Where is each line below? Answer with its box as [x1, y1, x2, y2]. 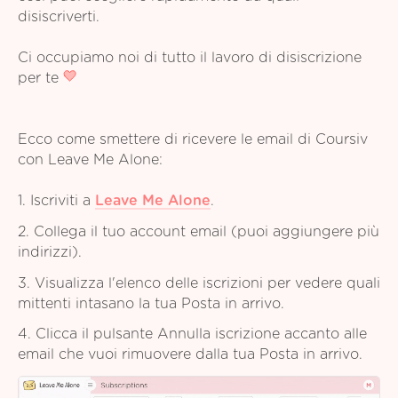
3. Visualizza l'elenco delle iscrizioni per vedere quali [18, 275, 380, 291]
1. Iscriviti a [18, 194, 95, 209]
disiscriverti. [18, 9, 99, 24]
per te [18, 70, 63, 85]
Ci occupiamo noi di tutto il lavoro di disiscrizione [18, 50, 362, 65]
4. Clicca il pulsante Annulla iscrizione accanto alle [18, 327, 367, 342]
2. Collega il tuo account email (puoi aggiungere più [18, 224, 379, 239]
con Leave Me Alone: [18, 153, 163, 168]
